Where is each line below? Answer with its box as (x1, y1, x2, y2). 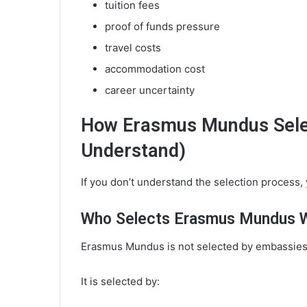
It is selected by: (81, 275, 160, 288)
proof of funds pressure (105, 20, 220, 34)
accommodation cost (105, 62, 205, 76)
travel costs (105, 41, 161, 55)
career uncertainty (105, 84, 195, 97)
